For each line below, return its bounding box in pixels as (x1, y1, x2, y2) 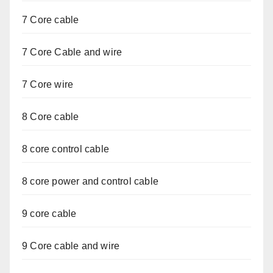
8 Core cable (22, 112, 79, 122)
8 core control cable (22, 144, 109, 154)
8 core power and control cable (22, 176, 158, 186)
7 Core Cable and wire (22, 47, 122, 57)
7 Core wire (22, 79, 74, 90)
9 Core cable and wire (22, 241, 120, 251)
